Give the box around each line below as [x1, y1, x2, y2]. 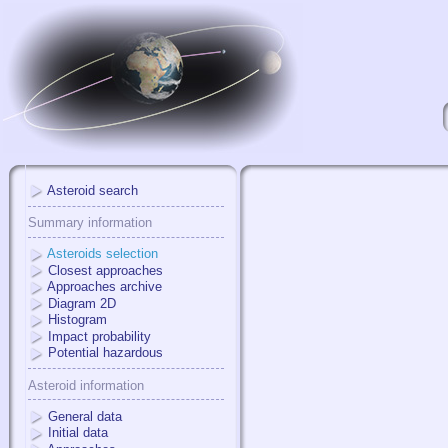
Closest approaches [48, 262, 163, 278]
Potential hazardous [48, 345, 163, 361]
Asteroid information [28, 377, 144, 393]
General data [48, 408, 122, 424]
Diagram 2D [48, 295, 116, 311]
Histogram [48, 312, 107, 328]
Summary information [28, 215, 152, 231]
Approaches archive [47, 279, 162, 295]
